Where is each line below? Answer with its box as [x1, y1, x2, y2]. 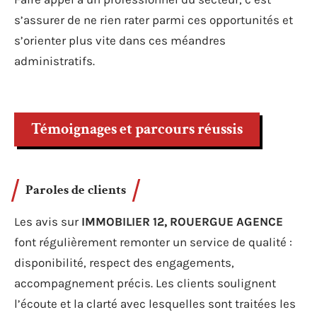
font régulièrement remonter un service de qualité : [14, 235, 292, 249]
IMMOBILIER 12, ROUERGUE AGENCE [81, 214, 283, 229]
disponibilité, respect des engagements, [14, 255, 234, 270]
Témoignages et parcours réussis [31, 119, 243, 139]
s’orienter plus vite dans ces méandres [14, 33, 226, 47]
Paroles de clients [25, 181, 126, 199]
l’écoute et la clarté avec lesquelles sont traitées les [14, 296, 296, 311]
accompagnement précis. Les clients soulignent [14, 276, 276, 290]
